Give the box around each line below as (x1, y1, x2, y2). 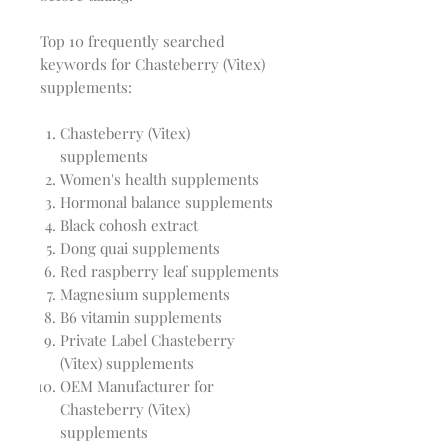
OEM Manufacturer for (60, 376, 214, 397)
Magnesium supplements (60, 284, 230, 305)
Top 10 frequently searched (40, 31, 225, 52)
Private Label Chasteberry (60, 330, 235, 351)
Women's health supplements (60, 169, 259, 190)
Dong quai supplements (60, 238, 220, 259)
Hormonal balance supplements (60, 192, 273, 213)
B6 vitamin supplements (60, 307, 222, 328)
